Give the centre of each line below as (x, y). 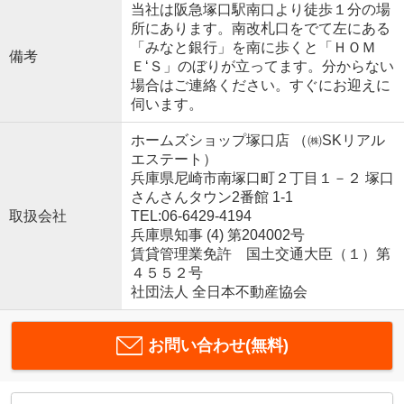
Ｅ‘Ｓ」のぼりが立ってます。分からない (262, 66)
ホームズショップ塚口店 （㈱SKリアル (257, 140)
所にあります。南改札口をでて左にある (260, 28)
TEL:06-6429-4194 (191, 216)
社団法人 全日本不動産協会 (219, 291)
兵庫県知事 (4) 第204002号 (217, 234)
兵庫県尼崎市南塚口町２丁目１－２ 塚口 (262, 178)
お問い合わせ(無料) (218, 345)
